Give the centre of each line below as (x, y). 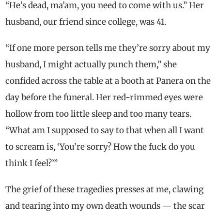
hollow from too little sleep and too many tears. (99, 114)
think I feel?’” (32, 163)
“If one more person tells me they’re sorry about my (108, 48)
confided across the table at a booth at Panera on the (108, 81)
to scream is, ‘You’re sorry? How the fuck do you (101, 147)
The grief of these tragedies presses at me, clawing (105, 189)
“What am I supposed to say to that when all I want (105, 130)
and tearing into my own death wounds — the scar (105, 206)
